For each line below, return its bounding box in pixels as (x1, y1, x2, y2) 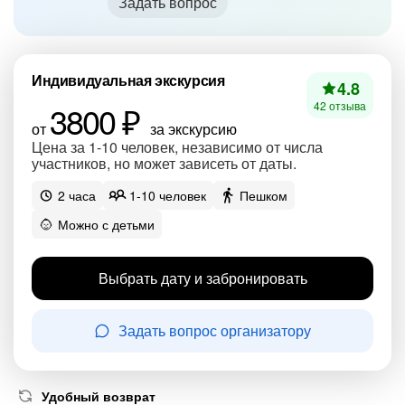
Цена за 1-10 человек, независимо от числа (32, 137, 323, 157)
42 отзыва (314, 98, 366, 113)
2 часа (58, 186, 96, 204)
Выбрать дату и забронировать (98, 268, 307, 288)
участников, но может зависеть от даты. (32, 153, 297, 174)
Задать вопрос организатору (118, 320, 311, 341)
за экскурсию (146, 118, 237, 139)
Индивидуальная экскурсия (32, 70, 225, 90)
